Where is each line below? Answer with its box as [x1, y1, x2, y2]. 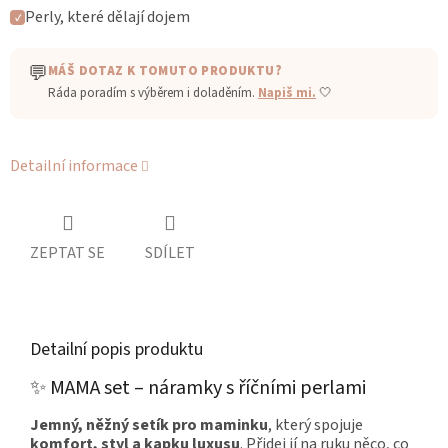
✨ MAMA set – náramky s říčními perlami [30, 374, 366, 403]
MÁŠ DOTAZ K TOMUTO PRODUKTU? [48, 62, 282, 81]
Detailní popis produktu [30, 337, 203, 363]
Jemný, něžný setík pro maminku [30, 413, 268, 436]
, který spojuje [268, 413, 363, 436]
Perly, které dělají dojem [25, 6, 190, 29]
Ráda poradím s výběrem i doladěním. [48, 84, 258, 103]
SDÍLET [145, 242, 195, 265]
